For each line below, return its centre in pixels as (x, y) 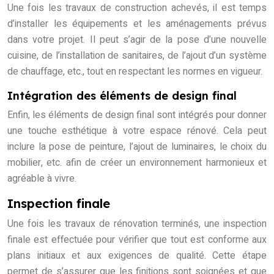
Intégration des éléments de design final (122, 96)
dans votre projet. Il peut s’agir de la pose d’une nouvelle (137, 40)
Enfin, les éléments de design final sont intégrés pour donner (137, 115)
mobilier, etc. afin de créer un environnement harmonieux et (137, 163)
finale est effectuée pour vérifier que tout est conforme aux (137, 240)
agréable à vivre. (42, 179)
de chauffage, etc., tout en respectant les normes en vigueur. (135, 72)
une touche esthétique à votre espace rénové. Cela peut (137, 131)
